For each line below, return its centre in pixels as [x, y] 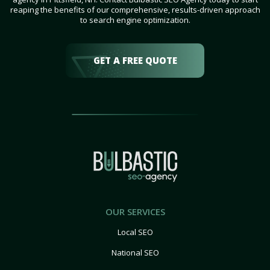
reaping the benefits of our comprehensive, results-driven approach [135, 10]
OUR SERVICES [135, 212]
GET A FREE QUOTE [135, 61]
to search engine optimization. [135, 20]
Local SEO [135, 232]
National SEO [135, 253]
